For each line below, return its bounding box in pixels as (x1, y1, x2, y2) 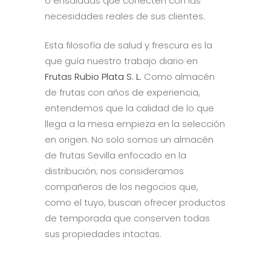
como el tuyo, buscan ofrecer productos (45, 195, 226, 209)
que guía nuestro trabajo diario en (45, 54, 198, 67)
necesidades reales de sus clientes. (45, 9, 205, 22)
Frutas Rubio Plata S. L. (45, 70, 142, 83)
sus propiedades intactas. (45, 227, 162, 240)
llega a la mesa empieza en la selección (45, 117, 225, 130)
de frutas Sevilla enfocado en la (45, 148, 186, 162)
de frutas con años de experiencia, (45, 85, 200, 99)
